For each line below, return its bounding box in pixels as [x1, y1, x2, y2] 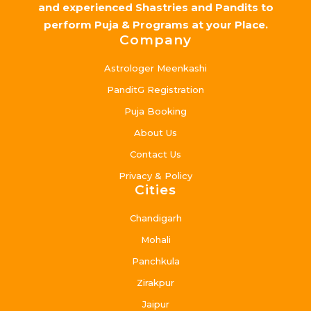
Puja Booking [124, 106, 187, 117]
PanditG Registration [107, 84, 204, 96]
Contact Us [130, 149, 181, 160]
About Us [134, 127, 177, 139]
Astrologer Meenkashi [104, 62, 207, 74]
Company [119, 32, 192, 49]
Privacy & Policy [119, 170, 192, 182]
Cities [135, 182, 176, 199]
